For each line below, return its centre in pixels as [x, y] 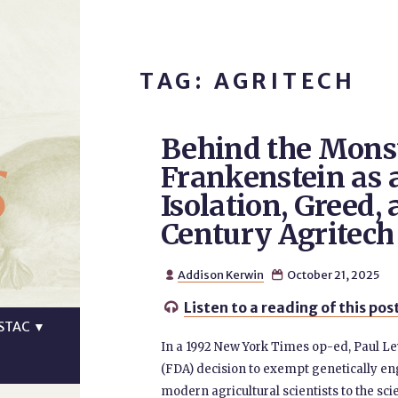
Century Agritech [277, 235]
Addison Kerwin [221, 275]
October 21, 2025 [332, 275]
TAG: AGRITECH [248, 81]
